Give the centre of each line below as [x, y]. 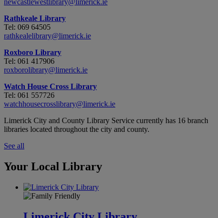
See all [14, 146]
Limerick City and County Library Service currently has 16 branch [106, 121]
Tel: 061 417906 [29, 61]
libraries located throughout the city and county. [77, 129]
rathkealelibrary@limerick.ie [47, 36]
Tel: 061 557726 [29, 95]
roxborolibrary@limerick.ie [46, 70]
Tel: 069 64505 [27, 27]
